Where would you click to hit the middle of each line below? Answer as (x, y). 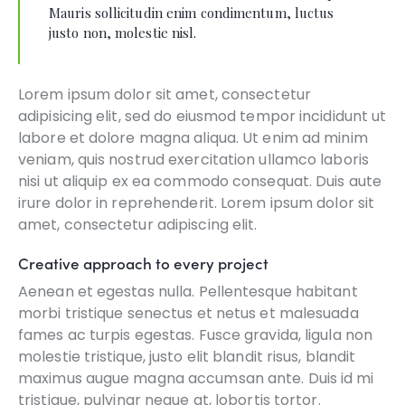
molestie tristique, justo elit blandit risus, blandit (187, 357)
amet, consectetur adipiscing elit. (138, 225)
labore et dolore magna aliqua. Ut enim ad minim (193, 138)
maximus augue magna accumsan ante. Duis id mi (196, 379)
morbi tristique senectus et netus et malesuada (188, 314)
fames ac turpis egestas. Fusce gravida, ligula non (196, 335)
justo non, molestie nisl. (123, 32)
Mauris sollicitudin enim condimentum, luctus (192, 12)
